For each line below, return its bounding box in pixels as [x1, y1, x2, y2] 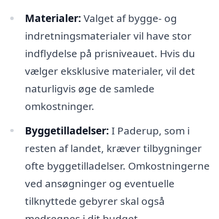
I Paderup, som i [109, 123, 190, 137]
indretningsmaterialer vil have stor [24, 28, 192, 43]
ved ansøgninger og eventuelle [24, 176, 175, 190]
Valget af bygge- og [81, 11, 177, 25]
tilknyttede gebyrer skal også [24, 194, 165, 208]
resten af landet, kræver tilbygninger [24, 141, 202, 155]
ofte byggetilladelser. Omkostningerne [24, 158, 210, 173]
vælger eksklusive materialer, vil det [24, 64, 195, 78]
